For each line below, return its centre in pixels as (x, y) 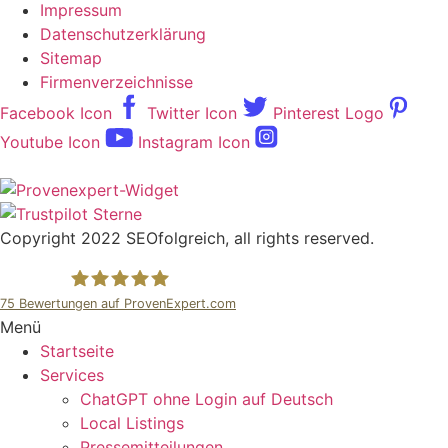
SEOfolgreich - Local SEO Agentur (197, 339)
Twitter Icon (192, 112)
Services (72, 374)
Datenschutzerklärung (123, 33)
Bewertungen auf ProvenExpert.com (125, 303)
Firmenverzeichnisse (116, 81)
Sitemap (71, 57)
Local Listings (132, 422)
